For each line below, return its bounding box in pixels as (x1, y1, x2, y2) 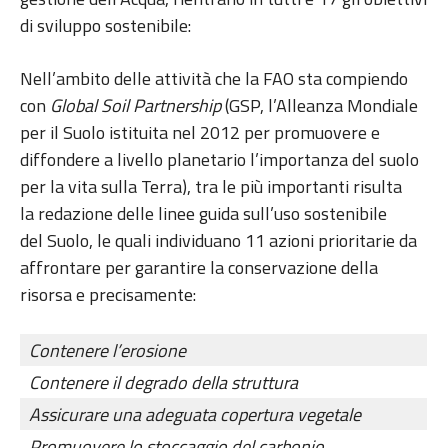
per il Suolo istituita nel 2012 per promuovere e (20, 119, 380, 147)
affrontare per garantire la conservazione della (20, 254, 378, 282)
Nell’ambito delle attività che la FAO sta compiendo (20, 65, 408, 93)
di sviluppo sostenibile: (20, 12, 199, 40)
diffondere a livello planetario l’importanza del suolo (20, 146, 419, 174)
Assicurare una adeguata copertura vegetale (29, 401, 361, 429)
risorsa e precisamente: (20, 281, 200, 309)
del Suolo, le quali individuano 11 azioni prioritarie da (20, 227, 417, 255)
